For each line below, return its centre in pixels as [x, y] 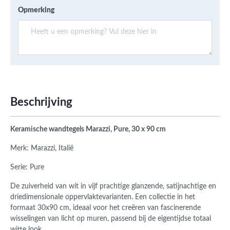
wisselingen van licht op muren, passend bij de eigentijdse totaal [111, 219]
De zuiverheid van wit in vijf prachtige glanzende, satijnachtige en [113, 187]
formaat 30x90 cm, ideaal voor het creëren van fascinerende [106, 208]
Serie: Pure [27, 168]
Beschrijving [41, 102]
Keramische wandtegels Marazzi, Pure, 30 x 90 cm [88, 130]
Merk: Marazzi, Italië [42, 149]
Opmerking [36, 11]
